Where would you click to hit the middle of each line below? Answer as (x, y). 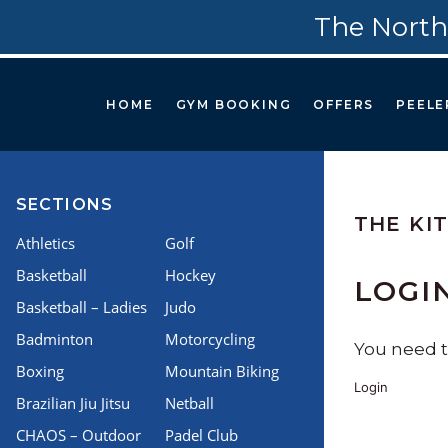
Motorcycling (209, 339)
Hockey (190, 275)
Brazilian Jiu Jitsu (73, 403)
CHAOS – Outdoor (78, 435)
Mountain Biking (221, 371)
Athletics (45, 243)
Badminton (54, 339)
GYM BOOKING (233, 104)
